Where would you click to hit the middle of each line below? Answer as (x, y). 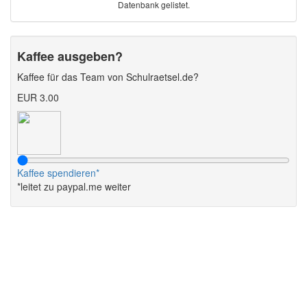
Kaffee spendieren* (58, 173)
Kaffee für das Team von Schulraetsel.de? (108, 77)
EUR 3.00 (38, 98)
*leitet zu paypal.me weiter (74, 187)
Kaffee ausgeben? (70, 57)
